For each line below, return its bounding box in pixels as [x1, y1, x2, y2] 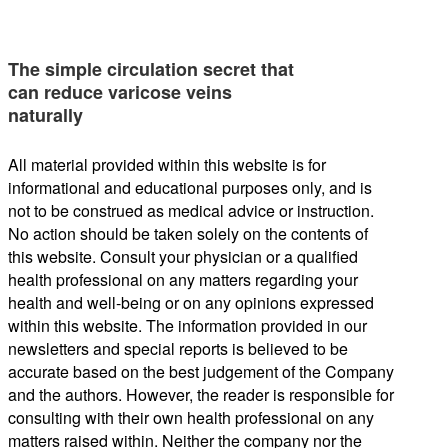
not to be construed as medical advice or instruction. [8, 198, 374, 222]
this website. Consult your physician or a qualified [8, 244, 358, 268]
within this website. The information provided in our [8, 313, 367, 337]
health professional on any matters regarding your [8, 267, 358, 291]
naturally [8, 101, 83, 128]
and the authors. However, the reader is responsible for [8, 382, 394, 406]
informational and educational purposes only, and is [8, 175, 372, 199]
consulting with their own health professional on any [8, 405, 374, 429]
